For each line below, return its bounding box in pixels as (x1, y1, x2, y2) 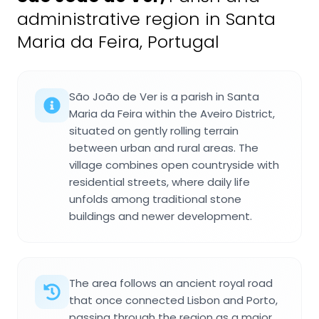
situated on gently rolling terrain (69, 123, 239, 139)
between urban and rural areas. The (69, 140, 258, 156)
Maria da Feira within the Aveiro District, (69, 106, 275, 122)
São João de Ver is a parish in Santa (69, 89, 259, 105)
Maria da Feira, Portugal (17, 30, 219, 54)
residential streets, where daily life (69, 174, 250, 190)
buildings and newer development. (69, 209, 252, 224)
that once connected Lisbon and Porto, (69, 293, 278, 308)
